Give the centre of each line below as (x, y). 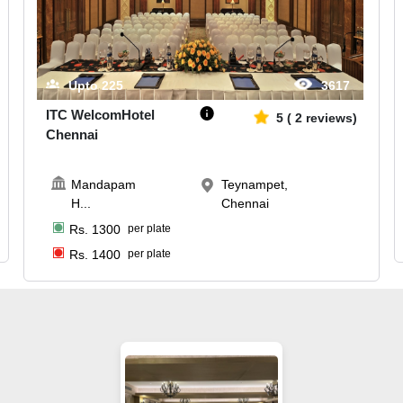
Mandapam (103, 185)
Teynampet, (254, 185)
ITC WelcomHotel (101, 114)
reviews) (331, 117)
